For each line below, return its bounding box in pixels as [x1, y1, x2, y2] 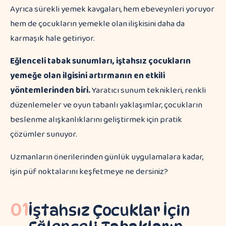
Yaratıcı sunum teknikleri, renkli [90, 84, 206, 97]
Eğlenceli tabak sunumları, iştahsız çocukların [10, 54, 191, 68]
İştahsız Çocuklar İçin [28, 201, 190, 219]
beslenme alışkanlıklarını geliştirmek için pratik [10, 113, 182, 127]
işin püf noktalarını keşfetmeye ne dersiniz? [10, 165, 168, 179]
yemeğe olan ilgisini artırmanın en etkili [10, 69, 165, 83]
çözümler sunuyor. [10, 128, 77, 141]
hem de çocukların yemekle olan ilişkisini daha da [10, 17, 185, 31]
